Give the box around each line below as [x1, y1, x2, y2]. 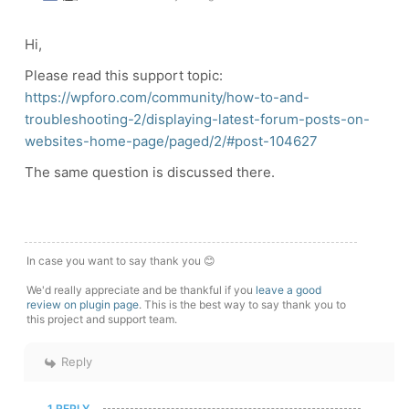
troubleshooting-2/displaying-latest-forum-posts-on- [25, 110, 370, 128]
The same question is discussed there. [25, 163, 278, 181]
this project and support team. [26, 312, 177, 326]
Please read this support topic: [25, 67, 223, 84]
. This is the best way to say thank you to [139, 298, 346, 311]
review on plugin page [26, 298, 139, 311]
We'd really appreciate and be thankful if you [26, 283, 256, 297]
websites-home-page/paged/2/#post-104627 [25, 132, 318, 150]
